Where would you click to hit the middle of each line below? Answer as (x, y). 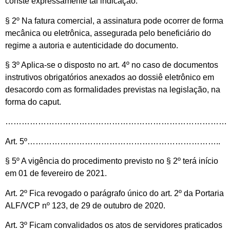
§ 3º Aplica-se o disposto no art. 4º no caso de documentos (112, 65)
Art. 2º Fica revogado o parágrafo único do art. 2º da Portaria (114, 193)
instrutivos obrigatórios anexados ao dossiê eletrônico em (110, 77)
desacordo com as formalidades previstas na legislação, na (113, 89)
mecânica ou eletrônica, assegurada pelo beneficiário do (108, 33)
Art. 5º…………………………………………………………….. (113, 141)
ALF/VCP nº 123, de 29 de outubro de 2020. (85, 205)
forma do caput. (33, 102)
